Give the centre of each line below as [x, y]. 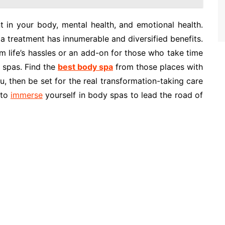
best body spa [85, 67]
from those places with [158, 67]
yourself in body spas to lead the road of [123, 95]
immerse [26, 95]
